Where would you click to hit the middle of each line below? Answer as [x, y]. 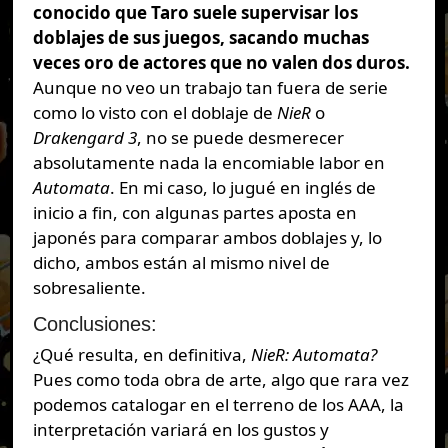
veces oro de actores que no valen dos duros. [221, 62]
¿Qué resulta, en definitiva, [141, 355]
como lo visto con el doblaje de [154, 112]
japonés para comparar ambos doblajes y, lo [207, 237]
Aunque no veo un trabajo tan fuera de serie [210, 87]
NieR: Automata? [313, 355]
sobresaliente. [89, 287]
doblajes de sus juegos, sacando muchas [200, 37]
